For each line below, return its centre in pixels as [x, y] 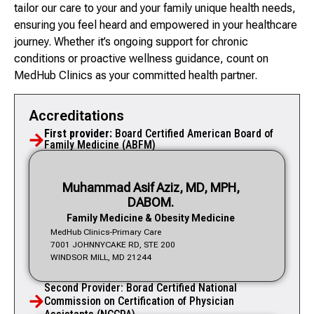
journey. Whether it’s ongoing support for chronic [131, 42]
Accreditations [76, 116]
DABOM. [151, 203]
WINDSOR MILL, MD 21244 [101, 258]
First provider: [80, 134]
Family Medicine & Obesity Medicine [151, 218]
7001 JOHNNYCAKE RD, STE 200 [113, 245]
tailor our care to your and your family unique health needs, [155, 8]
